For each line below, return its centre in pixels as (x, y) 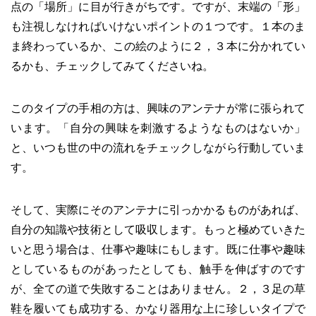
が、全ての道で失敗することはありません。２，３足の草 (158, 289)
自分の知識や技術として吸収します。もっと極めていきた (158, 230)
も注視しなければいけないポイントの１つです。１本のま (158, 27)
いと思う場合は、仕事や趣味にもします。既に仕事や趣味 (158, 250)
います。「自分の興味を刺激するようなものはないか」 (158, 128)
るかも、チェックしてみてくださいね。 (112, 66)
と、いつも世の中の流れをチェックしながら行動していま (158, 148)
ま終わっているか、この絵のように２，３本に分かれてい (158, 47)
